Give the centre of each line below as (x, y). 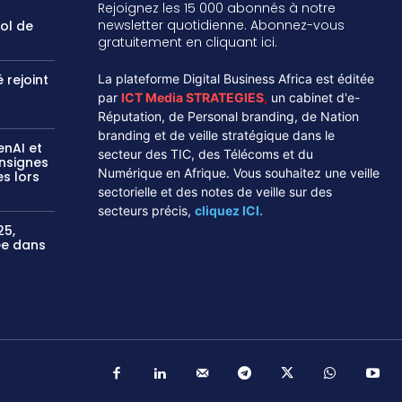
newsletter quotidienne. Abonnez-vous (222, 25)
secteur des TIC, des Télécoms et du (206, 153)
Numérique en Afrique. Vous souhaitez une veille (239, 172)
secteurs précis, (145, 210)
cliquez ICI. (229, 210)
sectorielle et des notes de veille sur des (215, 191)
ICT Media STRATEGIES (193, 97)
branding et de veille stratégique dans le (217, 135)
